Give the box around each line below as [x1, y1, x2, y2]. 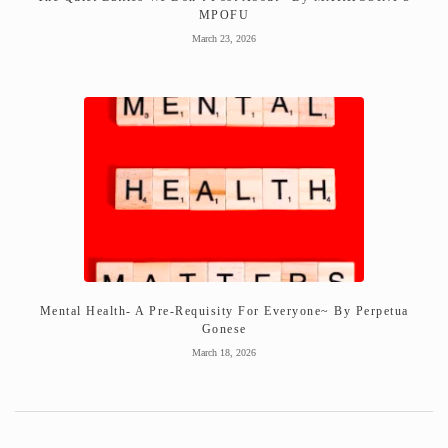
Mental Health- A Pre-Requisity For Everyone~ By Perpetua [39, 303, 409, 318]
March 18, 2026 [192, 346, 256, 358]
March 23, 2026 [192, 32, 256, 44]
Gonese [201, 321, 247, 336]
